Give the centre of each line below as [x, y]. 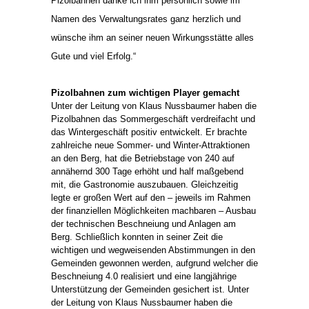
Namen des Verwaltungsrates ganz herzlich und [146, 19]
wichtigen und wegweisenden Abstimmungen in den [153, 250]
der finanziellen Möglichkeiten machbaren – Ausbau [153, 210]
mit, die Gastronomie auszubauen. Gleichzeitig [144, 184]
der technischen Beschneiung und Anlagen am [143, 223]
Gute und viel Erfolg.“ [93, 56]
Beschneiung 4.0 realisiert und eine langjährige [144, 276]
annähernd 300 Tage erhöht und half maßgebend [147, 171]
